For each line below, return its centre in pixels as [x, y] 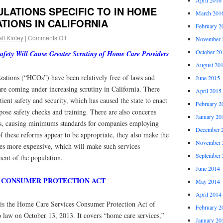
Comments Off [47, 37]
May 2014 [208, 181]
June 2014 [208, 168]
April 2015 [208, 90]
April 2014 [208, 194]
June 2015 [208, 77]
